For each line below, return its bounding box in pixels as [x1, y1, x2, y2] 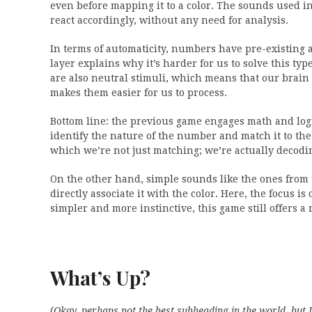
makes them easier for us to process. [50, 87, 227, 98]
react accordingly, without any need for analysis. [50, 15, 288, 26]
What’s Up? [50, 265, 150, 290]
